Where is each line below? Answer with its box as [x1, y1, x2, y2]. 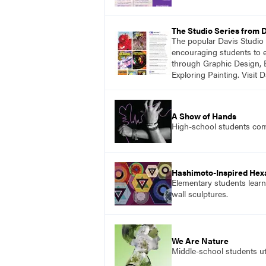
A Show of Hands [172, 109, 236, 122]
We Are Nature [172, 234, 229, 246]
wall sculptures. [172, 188, 228, 199]
